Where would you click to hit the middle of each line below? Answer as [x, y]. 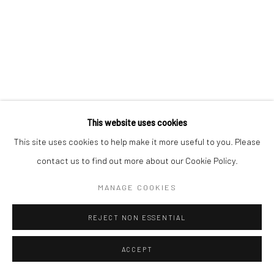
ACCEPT [137, 249]
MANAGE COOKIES [137, 187]
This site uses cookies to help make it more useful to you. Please [137, 141]
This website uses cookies [137, 122]
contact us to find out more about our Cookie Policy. [137, 160]
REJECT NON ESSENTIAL [137, 217]
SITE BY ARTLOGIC [51, 16]
